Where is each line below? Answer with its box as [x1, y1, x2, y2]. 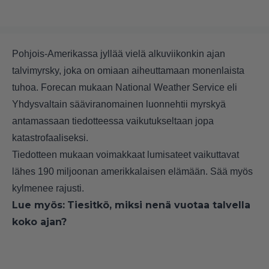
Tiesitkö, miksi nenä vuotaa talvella [67, 199, 250, 211]
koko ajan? [12, 216, 67, 228]
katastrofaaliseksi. [12, 133, 88, 144]
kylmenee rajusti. [12, 183, 84, 194]
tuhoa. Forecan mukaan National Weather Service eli [12, 82, 237, 93]
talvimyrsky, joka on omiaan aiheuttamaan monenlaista [12, 65, 244, 76]
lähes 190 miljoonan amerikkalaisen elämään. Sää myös [12, 166, 253, 177]
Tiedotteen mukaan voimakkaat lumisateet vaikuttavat [12, 150, 239, 160]
